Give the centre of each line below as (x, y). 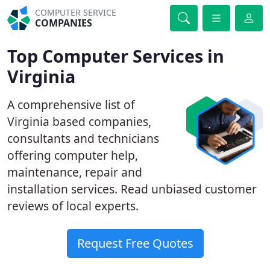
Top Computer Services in (116, 56)
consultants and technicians (83, 138)
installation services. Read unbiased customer (132, 189)
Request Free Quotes (135, 243)
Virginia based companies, (79, 121)
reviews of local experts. (73, 206)
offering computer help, (73, 155)
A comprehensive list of (71, 105)
